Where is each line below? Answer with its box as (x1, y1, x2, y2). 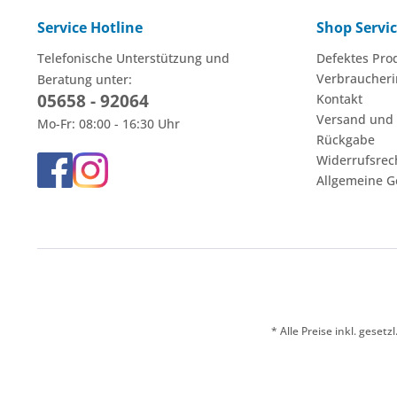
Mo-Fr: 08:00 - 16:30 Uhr (37, 114, 180, 132)
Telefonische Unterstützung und (37, 49, 230, 66)
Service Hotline (37, 17, 143, 37)
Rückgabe (316, 130, 375, 148)
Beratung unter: (37, 70, 132, 88)
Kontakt (316, 90, 362, 107)
